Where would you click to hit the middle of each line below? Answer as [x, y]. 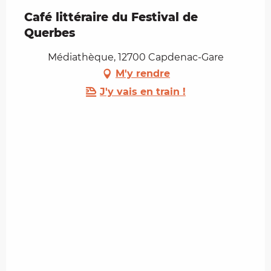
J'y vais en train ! [143, 91]
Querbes [50, 33]
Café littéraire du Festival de [111, 17]
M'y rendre [143, 73]
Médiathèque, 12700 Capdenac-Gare [135, 57]
